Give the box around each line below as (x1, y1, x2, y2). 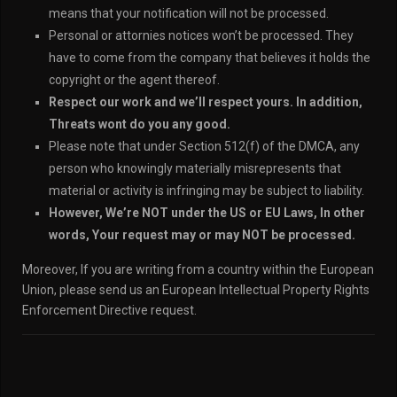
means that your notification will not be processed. (49, 6, 329, 20)
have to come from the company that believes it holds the (49, 51, 370, 65)
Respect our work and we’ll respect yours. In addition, (49, 95, 362, 109)
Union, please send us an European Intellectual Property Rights (22, 283, 370, 297)
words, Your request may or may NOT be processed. (49, 228, 355, 242)
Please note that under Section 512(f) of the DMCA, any (49, 139, 360, 153)
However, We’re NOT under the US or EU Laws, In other (49, 206, 365, 220)
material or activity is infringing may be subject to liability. (49, 183, 364, 198)
